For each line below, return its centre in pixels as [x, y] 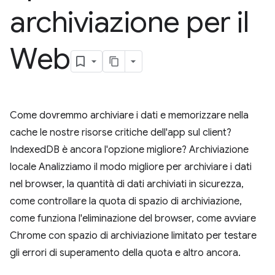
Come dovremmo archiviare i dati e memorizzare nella [129, 115]
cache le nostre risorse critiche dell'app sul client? [121, 133]
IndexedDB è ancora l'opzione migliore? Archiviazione [129, 150]
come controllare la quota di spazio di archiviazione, [126, 201]
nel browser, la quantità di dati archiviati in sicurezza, [127, 184]
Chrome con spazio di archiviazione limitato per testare [133, 236]
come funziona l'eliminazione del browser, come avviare [133, 219]
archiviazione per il [130, 22]
